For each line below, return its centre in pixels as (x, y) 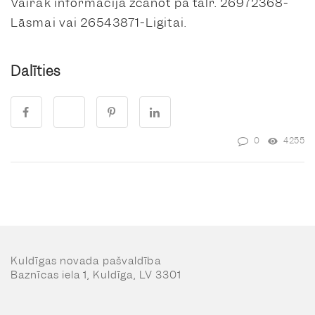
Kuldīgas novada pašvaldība (86, 261)
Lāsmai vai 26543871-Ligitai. (98, 22)
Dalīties (36, 71)
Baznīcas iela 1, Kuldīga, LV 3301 (96, 275)
